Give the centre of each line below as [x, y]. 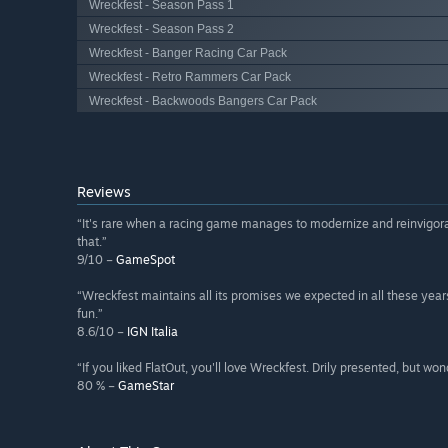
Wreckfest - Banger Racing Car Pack [188, 52]
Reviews [104, 192]
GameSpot [145, 260]
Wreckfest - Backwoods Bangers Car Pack [203, 100]
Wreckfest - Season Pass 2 [161, 28]
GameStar [146, 386]
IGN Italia [152, 332]
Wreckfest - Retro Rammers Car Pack [190, 76]
